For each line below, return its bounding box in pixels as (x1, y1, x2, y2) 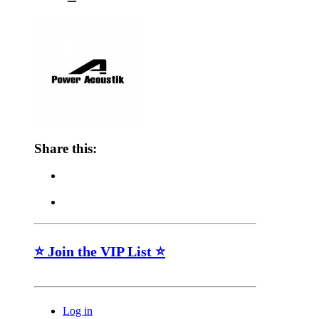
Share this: (34, 140, 97, 156)
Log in (63, 305, 93, 318)
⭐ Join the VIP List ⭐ (34, 244, 165, 260)
